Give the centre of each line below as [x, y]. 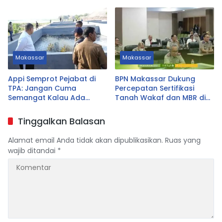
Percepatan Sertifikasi [155, 88]
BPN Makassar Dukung [155, 79]
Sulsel [125, 107]
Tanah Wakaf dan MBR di [160, 98]
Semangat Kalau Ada [47, 98]
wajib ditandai [33, 151]
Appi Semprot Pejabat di [52, 79]
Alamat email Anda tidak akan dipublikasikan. [85, 140]
